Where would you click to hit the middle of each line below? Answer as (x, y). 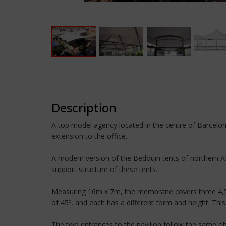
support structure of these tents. (104, 169)
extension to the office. (89, 136)
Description (84, 108)
